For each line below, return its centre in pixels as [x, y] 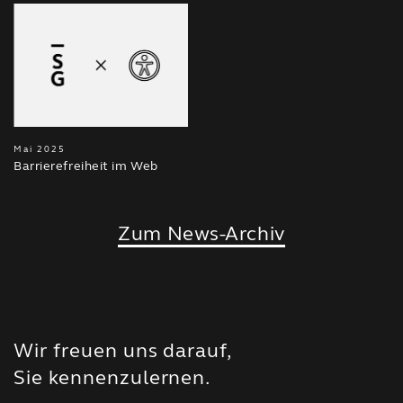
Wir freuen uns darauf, [123, 350]
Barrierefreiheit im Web [86, 166]
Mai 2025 [40, 149]
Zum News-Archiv [201, 233]
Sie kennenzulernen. [112, 377]
